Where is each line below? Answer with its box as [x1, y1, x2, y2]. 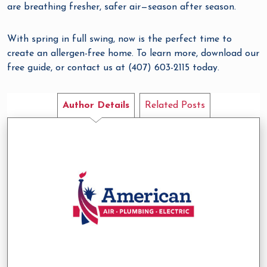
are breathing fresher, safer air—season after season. [7, 2, 236, 12]
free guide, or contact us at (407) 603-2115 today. [7, 63, 219, 73]
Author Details [62, 101, 129, 110]
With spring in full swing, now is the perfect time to [7, 35, 232, 44]
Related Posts [144, 101, 205, 110]
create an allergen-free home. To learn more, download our [7, 49, 259, 58]
